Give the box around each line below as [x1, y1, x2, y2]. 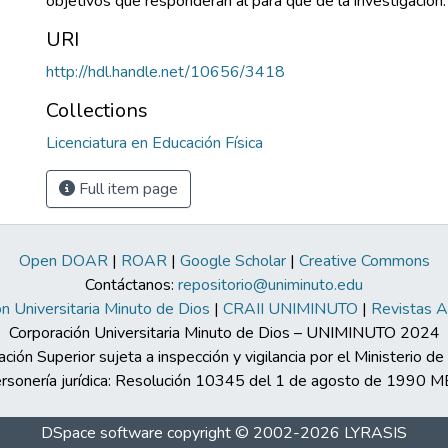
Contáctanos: [85, 274, 178, 296]
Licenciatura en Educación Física [46, 132, 263, 154]
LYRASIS [344, 422, 407, 444]
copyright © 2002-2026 [163, 422, 344, 444]
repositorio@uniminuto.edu [178, 274, 363, 296]
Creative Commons [298, 250, 430, 272]
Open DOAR [18, 250, 108, 272]
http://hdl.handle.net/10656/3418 [46, 61, 285, 83]
